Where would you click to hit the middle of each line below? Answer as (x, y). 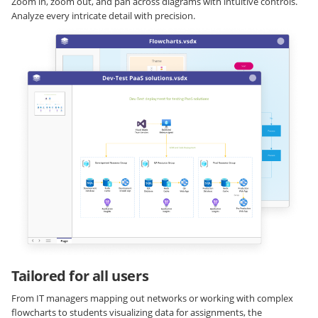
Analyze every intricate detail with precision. (103, 15)
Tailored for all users (80, 276)
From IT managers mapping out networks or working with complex (152, 298)
